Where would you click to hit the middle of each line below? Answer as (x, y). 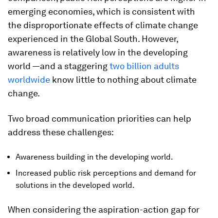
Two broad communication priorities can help (100, 118)
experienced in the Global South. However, (93, 39)
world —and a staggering (59, 66)
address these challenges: (61, 132)
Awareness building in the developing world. (94, 157)
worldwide (29, 80)
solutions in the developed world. (75, 185)
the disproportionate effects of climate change (103, 25)
